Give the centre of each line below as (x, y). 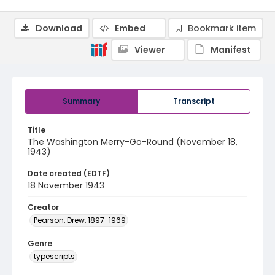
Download (59, 28)
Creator (43, 207)
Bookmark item (222, 28)
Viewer (150, 50)
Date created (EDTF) (69, 173)
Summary (81, 101)
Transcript (194, 101)
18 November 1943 (66, 185)
